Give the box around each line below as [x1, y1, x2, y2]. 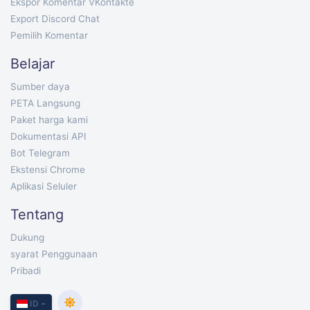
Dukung [10, 232, 44, 243]
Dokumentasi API [10, 131, 86, 142]
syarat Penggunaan [10, 248, 98, 259]
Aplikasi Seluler [10, 181, 77, 192]
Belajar [10, 55, 55, 72]
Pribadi [10, 265, 41, 276]
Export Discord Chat [10, 13, 100, 24]
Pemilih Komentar [10, 30, 88, 41]
